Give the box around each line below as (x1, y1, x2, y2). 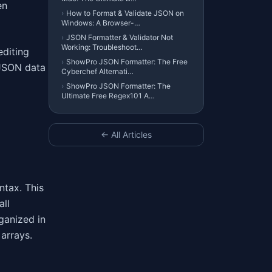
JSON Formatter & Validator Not (66, 33, 173, 42)
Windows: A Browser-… (61, 18, 140, 27)
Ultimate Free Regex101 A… (61, 91, 155, 100)
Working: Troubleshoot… (61, 42, 143, 52)
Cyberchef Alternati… (61, 67, 134, 76)
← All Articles (101, 129, 152, 140)
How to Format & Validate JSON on (66, 8, 184, 18)
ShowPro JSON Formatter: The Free (66, 57, 188, 66)
